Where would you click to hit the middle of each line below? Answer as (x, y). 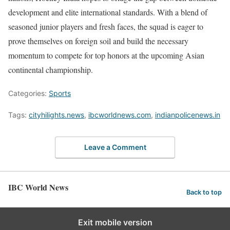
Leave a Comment (115, 147)
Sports (60, 93)
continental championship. (51, 70)
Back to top (204, 193)
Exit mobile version (115, 222)
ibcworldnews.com (120, 115)
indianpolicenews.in (188, 115)
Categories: (28, 93)
